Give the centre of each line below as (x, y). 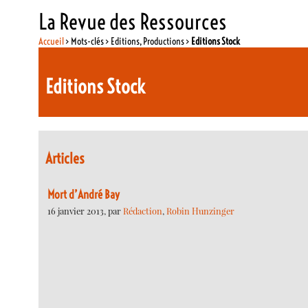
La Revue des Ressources (133, 21)
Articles (65, 159)
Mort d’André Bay (84, 194)
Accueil (52, 41)
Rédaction (143, 210)
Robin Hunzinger (201, 210)
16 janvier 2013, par (86, 210)
